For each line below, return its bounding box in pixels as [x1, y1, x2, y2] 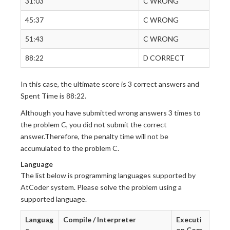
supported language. [21, 195, 87, 203]
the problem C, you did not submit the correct [21, 120, 167, 129]
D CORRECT [143, 53, 185, 62]
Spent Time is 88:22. [21, 91, 86, 100]
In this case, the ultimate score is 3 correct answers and [21, 80, 199, 88]
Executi [176, 215, 202, 224]
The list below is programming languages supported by [21, 171, 196, 180]
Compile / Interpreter [63, 215, 136, 224]
